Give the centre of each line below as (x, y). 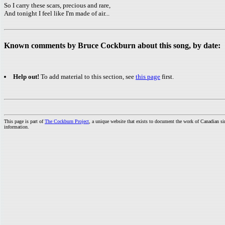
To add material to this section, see (88, 77)
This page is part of (24, 121)
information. (17, 127)
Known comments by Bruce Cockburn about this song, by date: (112, 45)
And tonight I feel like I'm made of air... (57, 13)
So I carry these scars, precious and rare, (57, 5)
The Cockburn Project (67, 121)
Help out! (27, 77)
